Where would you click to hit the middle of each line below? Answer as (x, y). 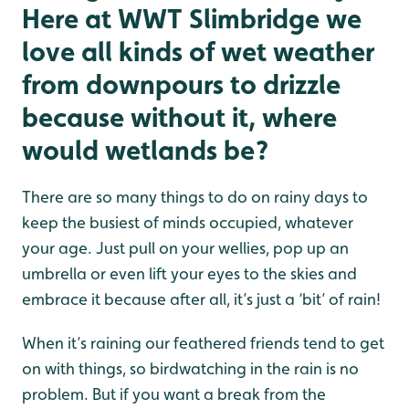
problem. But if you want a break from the (174, 394)
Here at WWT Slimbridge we (192, 19)
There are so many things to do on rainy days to (195, 197)
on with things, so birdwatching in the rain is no (190, 369)
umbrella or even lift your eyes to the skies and (189, 274)
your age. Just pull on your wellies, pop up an (185, 248)
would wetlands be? (145, 150)
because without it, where (179, 117)
